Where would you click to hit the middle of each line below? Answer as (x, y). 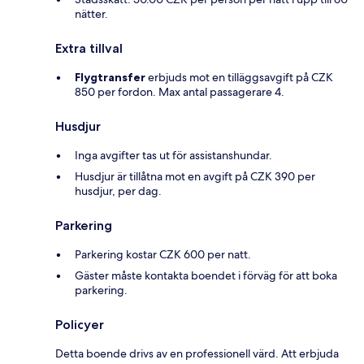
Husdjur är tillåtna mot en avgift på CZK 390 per (195, 176)
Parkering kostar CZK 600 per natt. (163, 254)
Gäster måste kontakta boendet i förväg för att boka (206, 275)
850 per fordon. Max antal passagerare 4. (180, 91)
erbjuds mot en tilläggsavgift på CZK (239, 77)
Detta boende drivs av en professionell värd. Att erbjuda (197, 353)
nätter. (91, 13)
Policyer (80, 324)
